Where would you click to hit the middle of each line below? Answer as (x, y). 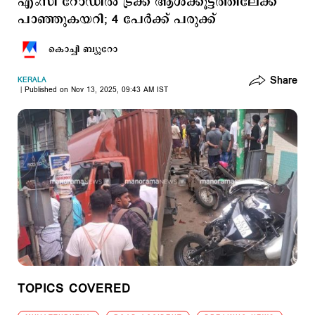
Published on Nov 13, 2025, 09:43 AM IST (96, 90)
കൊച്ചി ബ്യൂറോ (83, 49)
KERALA (32, 80)
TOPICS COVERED (74, 289)
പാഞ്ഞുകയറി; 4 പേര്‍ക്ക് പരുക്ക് (117, 20)
